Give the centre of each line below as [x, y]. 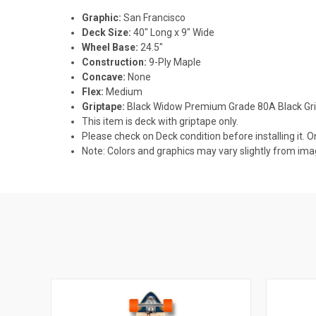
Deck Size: [108, 32]
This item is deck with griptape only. [162, 121]
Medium [124, 91]
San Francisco [155, 17]
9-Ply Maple [175, 62]
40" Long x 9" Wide [175, 32]
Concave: [105, 77]
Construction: [116, 62]
